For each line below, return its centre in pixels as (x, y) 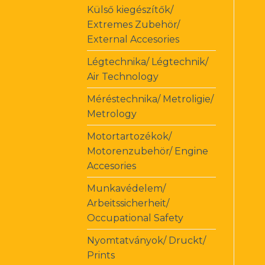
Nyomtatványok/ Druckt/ (146, 240)
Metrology (112, 114)
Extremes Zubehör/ (133, 24)
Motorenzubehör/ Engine (148, 151)
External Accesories (133, 39)
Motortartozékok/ (129, 136)
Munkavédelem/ (126, 188)
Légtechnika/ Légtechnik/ (148, 62)
